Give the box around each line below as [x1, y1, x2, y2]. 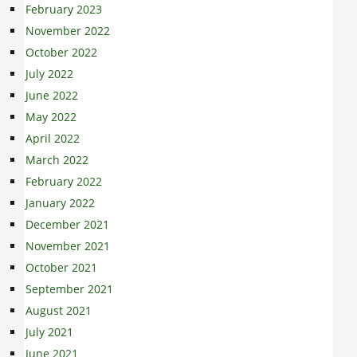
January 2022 [25, 194, 95, 210]
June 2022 [25, 87, 78, 103]
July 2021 [25, 324, 73, 339]
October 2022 [25, 44, 97, 60]
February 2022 [25, 173, 102, 189]
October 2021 [25, 259, 97, 275]
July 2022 [25, 65, 73, 81]
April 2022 [25, 130, 80, 146]
